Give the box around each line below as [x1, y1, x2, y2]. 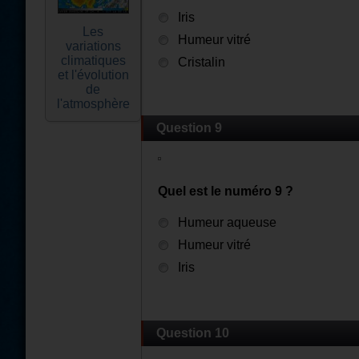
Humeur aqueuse [178, 216, 276, 229]
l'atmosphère [56, 97, 130, 111]
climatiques [60, 54, 126, 67]
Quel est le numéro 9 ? [158, 184, 293, 198]
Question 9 [156, 121, 222, 135]
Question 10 [156, 326, 229, 340]
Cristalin [178, 55, 225, 69]
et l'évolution [57, 68, 129, 82]
